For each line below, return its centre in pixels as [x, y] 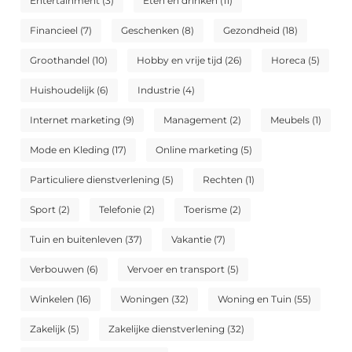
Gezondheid [252, 31]
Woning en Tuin [255, 299]
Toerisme [206, 210]
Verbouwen [57, 269]
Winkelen [52, 299]
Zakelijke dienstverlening [167, 329]
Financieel [54, 31]
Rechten [223, 180]
